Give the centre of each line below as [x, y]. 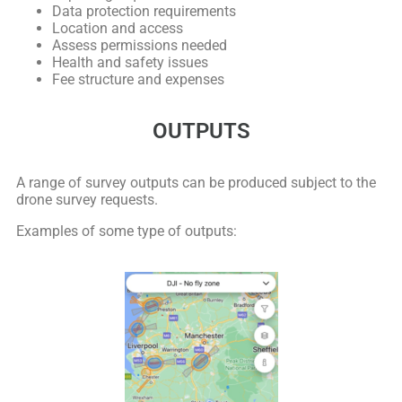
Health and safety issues [130, 62]
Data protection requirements [144, 11]
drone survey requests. [87, 199]
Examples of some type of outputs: [127, 231]
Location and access [118, 28]
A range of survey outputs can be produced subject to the [196, 182]
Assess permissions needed [140, 45]
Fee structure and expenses [138, 79]
